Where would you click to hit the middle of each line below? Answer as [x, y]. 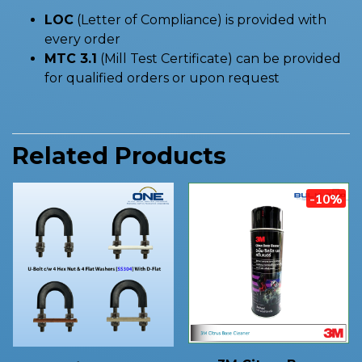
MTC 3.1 [71, 59]
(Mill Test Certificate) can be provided [219, 59]
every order [82, 39]
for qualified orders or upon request [162, 78]
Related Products [119, 156]
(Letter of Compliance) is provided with [200, 20]
